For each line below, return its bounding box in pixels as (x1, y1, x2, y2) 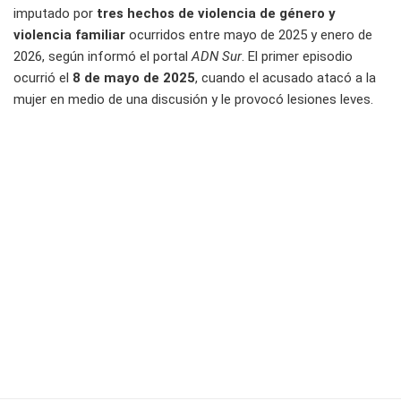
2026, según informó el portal (13, 48, 192, 65)
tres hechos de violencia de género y (97, 5, 336, 22)
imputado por (13, 5, 97, 22)
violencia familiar (13, 27, 129, 44)
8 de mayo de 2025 (73, 70, 195, 87)
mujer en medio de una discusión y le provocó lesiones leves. (13, 91, 373, 108)
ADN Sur (192, 48, 242, 65)
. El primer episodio (242, 48, 353, 65)
